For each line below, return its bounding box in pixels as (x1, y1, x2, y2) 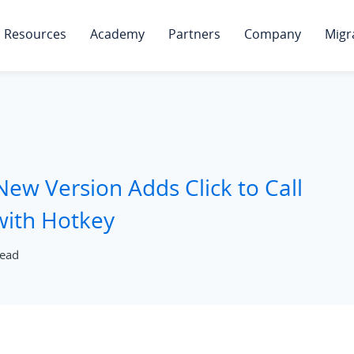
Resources (4, 25, 66, 43)
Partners (168, 25, 220, 43)
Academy (90, 25, 145, 43)
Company (244, 25, 301, 43)
